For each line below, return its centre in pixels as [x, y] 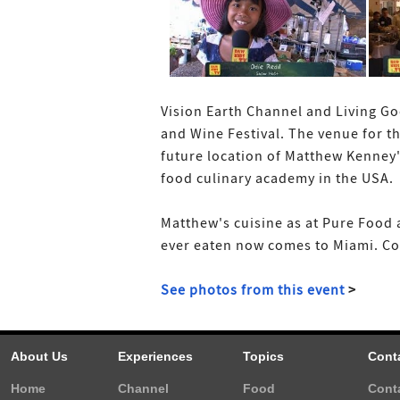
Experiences [155, 356]
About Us [39, 356]
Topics [263, 356]
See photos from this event [253, 290]
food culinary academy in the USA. [277, 179]
